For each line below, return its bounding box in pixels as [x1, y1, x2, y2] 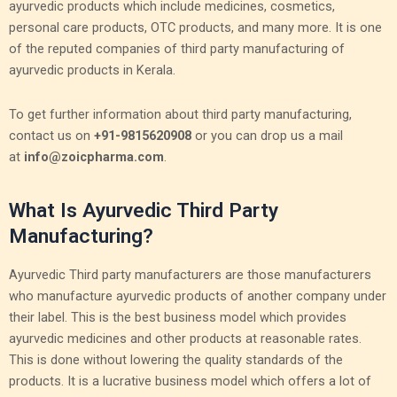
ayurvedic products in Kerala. [9, 62, 175, 79]
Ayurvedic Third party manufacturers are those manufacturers [9, 266, 371, 283]
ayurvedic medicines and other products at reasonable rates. [9, 330, 362, 346]
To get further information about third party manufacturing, [9, 105, 352, 122]
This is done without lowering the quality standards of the [9, 351, 343, 368]
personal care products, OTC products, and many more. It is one [9, 19, 382, 36]
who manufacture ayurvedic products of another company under [9, 287, 386, 304]
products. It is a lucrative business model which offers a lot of [9, 372, 371, 389]
